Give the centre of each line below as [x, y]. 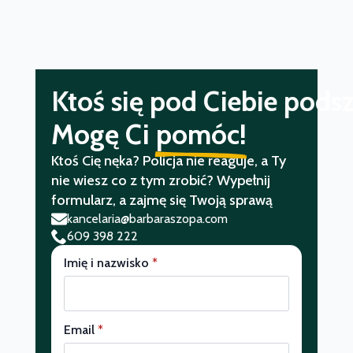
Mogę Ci [100, 134]
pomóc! [201, 134]
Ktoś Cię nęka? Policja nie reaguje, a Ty [168, 160]
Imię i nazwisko [106, 263]
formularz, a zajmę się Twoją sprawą [162, 200]
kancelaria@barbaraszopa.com [147, 218]
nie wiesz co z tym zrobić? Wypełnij [160, 180]
